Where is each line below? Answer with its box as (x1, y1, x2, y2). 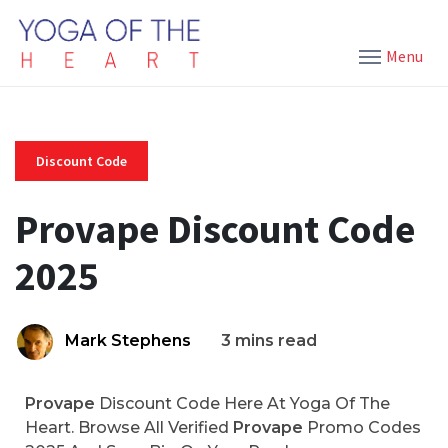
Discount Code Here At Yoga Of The (95, 394, 390, 413)
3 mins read (221, 331, 317, 350)
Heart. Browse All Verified (25, 418, 233, 437)
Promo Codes (303, 418, 421, 437)
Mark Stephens (65, 331, 191, 350)
